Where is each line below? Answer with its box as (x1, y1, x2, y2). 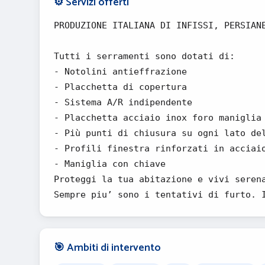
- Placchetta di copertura (54, 82, 187, 92)
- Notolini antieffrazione (54, 66, 187, 77)
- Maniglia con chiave (54, 159, 166, 169)
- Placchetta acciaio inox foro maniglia (54, 112, 261, 123)
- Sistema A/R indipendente (54, 97, 192, 108)
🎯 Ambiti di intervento (54, 239, 161, 257)
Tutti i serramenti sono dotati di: (54, 51, 235, 62)
